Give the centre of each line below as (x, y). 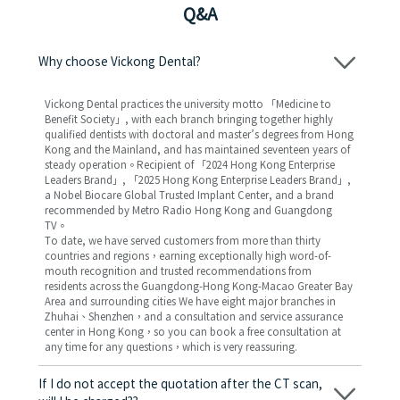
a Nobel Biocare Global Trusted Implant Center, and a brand (189, 196)
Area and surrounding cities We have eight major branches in (190, 303)
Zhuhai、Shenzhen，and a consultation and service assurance (193, 318)
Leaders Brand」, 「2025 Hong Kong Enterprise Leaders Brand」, (197, 181)
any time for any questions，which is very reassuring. (171, 348)
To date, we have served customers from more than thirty (182, 242)
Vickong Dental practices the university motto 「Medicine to (187, 105)
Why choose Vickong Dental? (119, 63)
